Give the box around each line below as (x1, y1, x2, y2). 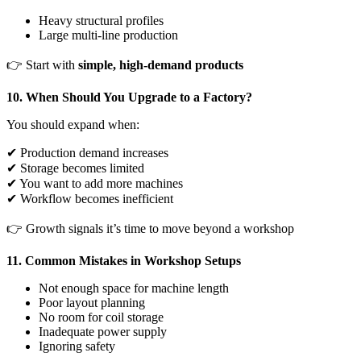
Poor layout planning (39, 296, 145, 310)
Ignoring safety (39, 339, 115, 354)
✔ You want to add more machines (6, 176, 183, 191)
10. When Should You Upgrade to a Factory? (6, 90, 252, 105)
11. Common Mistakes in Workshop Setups (6, 254, 241, 268)
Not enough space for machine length (39, 281, 229, 296)
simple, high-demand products (78, 58, 243, 73)
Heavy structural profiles (39, 14, 164, 28)
